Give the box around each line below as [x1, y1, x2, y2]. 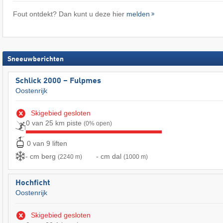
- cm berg [25, 152, 58, 161]
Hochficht [15, 179, 50, 187]
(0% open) [84, 120, 112, 127]
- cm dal [96, 152, 123, 161]
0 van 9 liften [27, 139, 67, 147]
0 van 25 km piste [26, 119, 84, 127]
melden [126, 10, 150, 18]
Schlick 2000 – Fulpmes [15, 77, 101, 85]
